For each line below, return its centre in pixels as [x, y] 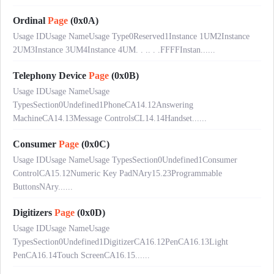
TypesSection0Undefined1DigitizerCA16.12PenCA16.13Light [120, 242]
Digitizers [34, 213]
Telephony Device [51, 76]
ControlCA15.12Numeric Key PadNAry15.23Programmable [117, 174]
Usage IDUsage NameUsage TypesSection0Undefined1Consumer [125, 160]
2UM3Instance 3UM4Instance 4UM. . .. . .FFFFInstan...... [114, 50]
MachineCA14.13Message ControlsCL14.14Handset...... [110, 119]
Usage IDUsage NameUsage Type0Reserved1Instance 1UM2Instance [131, 37]
